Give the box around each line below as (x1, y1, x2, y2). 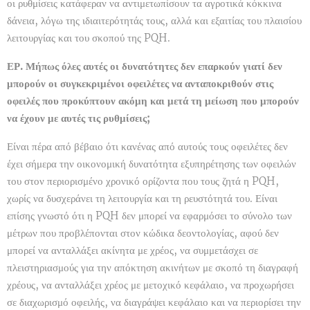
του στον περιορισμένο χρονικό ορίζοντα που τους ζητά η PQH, (7, 174, 279, 188)
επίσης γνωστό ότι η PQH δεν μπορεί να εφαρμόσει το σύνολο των (7, 209, 292, 223)
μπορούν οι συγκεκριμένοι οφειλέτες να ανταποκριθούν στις (7, 77, 273, 91)
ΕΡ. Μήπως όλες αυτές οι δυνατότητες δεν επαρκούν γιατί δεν (7, 60, 282, 73)
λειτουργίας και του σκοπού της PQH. (7, 31, 170, 45)
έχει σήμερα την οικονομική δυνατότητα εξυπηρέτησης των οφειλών (7, 157, 296, 171)
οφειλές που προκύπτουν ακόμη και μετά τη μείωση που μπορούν (7, 94, 299, 108)
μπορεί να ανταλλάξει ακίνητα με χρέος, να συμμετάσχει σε (7, 244, 258, 257)
